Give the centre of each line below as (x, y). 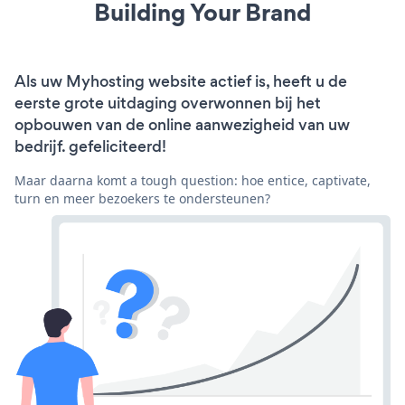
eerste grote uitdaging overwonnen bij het (168, 103)
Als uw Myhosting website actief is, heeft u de (181, 81)
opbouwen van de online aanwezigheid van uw (182, 124)
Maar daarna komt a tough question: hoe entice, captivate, (193, 180)
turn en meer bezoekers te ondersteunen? (142, 198)
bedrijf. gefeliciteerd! (90, 146)
